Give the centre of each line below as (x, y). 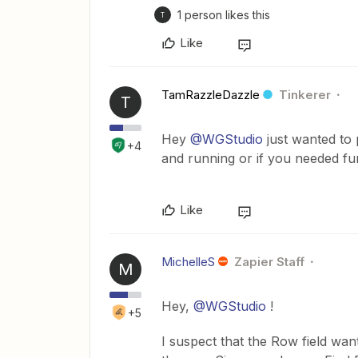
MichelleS (188, 262)
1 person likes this (224, 15)
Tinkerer (305, 95)
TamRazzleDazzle (211, 95)
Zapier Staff (269, 262)
